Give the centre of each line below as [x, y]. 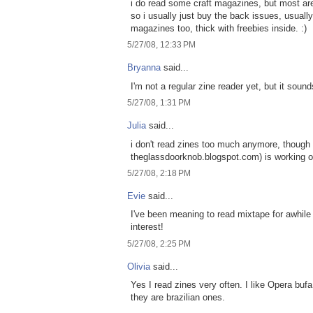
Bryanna [144, 68]
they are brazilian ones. [178, 298]
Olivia [139, 266]
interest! [147, 227]
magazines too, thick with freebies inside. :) [219, 28]
